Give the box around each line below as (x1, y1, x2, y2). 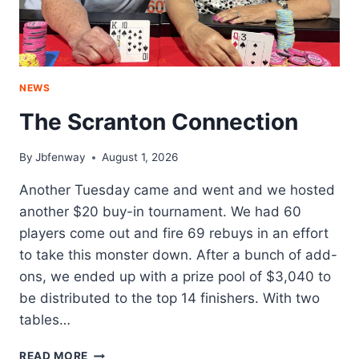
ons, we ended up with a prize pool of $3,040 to (19, 268, 331, 285)
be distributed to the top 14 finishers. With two (19, 290, 320, 307)
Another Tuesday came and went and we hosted (19, 182, 335, 199)
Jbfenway (35, 151, 87, 164)
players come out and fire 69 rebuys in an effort (19, 225, 329, 242)
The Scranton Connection (19, 107, 298, 135)
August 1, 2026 (102, 151, 179, 164)
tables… (19, 312, 71, 329)
